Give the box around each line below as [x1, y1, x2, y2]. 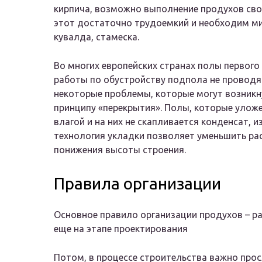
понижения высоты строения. [54, 144, 186, 156]
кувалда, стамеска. [54, 32, 139, 43]
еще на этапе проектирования [54, 223, 188, 235]
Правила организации [54, 174, 221, 193]
